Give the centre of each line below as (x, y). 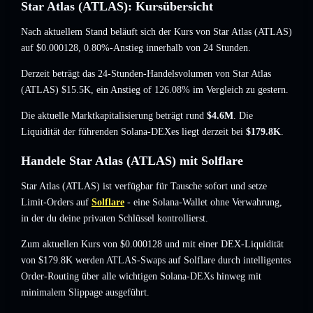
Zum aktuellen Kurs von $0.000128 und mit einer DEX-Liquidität (152, 245)
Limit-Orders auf (55, 203)
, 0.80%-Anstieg (111, 48)
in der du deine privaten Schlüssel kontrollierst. (115, 219)
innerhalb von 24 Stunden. (197, 48)
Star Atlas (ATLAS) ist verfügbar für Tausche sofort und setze (144, 187)
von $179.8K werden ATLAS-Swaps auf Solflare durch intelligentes (156, 261)
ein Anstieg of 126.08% (143, 90)
